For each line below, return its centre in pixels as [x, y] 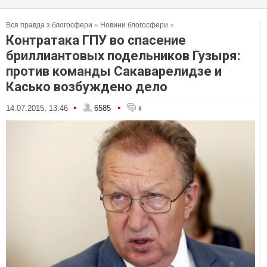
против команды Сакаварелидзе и [114, 71]
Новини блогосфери [134, 25]
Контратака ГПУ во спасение [96, 40]
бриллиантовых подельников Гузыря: [123, 56]
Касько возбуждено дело [87, 87]
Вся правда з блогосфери [49, 25]
